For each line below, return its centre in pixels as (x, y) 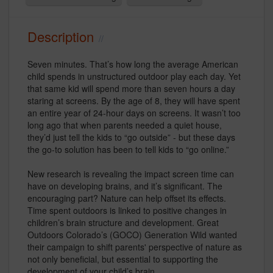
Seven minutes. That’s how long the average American (133, 64)
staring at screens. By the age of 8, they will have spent (134, 101)
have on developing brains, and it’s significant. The (125, 186)
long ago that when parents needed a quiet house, (125, 125)
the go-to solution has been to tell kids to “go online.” (128, 150)
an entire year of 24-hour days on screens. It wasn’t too (134, 113)
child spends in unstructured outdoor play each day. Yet (134, 76)
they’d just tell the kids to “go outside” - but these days (131, 137)
